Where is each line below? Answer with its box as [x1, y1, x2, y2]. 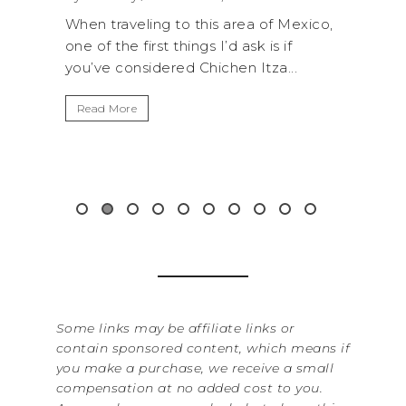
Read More [201, 101, 262, 116]
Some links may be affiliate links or [55, 319, 295, 336]
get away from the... [189, 59, 332, 77]
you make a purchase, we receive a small [55, 359, 333, 376]
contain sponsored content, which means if [55, 339, 350, 356]
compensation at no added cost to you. [55, 379, 323, 396]
